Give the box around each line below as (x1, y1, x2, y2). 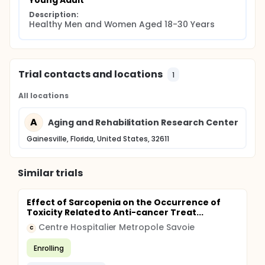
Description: (29, 9, 79, 20)
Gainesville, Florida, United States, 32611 (27, 134, 169, 144)
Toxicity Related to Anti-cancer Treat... (27, 206, 203, 218)
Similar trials (18, 166, 83, 180)
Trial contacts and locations (18, 67, 163, 81)
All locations (18, 91, 69, 101)
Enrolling (34, 243, 64, 253)
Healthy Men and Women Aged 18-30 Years (29, 18, 215, 30)
